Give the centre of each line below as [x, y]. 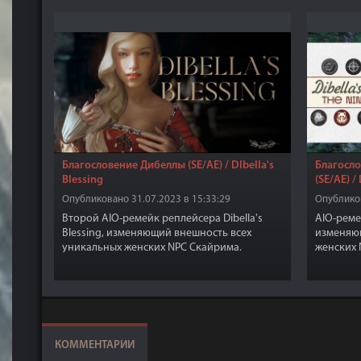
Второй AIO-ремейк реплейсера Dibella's [162, 219]
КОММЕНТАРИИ [95, 345]
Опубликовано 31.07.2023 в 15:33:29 [146, 199]
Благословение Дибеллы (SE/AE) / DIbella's [168, 166]
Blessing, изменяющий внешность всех [157, 233]
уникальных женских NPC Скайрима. [152, 248]
